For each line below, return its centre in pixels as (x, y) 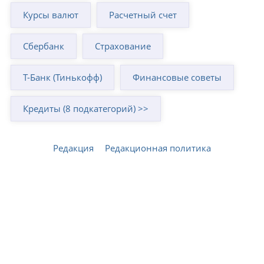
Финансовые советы (177, 77)
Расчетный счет (143, 14)
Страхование (123, 46)
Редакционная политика (158, 148)
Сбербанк (44, 46)
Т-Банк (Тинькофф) (63, 77)
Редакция (73, 148)
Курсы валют (51, 14)
